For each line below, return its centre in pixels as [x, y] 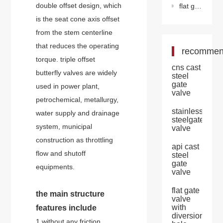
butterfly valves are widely [77, 73]
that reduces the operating [78, 46]
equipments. [56, 167]
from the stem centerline [74, 32]
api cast [185, 147]
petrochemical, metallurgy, [77, 100]
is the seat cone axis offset [78, 19]
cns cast [186, 67]
